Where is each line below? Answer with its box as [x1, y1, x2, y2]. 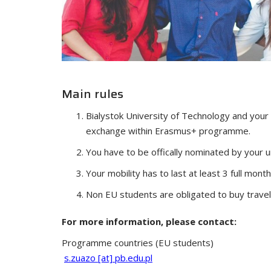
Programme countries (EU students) [62, 236, 214, 249]
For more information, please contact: [62, 215, 237, 227]
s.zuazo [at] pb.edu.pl [64, 251, 152, 264]
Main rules [62, 83, 123, 103]
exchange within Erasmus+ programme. [86, 124, 250, 137]
